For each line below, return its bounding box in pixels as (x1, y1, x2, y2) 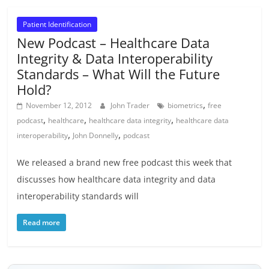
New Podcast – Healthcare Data (17, 34, 210, 52)
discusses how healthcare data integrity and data (17, 174, 216, 186)
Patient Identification (23, 19, 92, 30)
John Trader (110, 100, 152, 111)
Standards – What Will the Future (17, 65, 220, 83)
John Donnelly (73, 130, 119, 141)
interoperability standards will (17, 190, 139, 202)
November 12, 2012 (26, 100, 92, 111)
